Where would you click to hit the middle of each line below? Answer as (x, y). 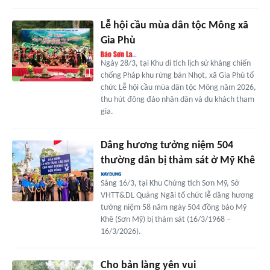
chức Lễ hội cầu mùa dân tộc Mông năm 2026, (178, 88)
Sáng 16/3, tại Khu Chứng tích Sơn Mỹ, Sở (170, 184)
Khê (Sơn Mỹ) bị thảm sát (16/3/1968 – (165, 220)
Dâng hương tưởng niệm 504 (167, 146)
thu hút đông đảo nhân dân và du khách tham (177, 100)
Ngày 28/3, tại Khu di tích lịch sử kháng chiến (175, 64)
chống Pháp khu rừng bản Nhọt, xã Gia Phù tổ (177, 76)
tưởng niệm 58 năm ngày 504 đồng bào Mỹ (173, 208)
